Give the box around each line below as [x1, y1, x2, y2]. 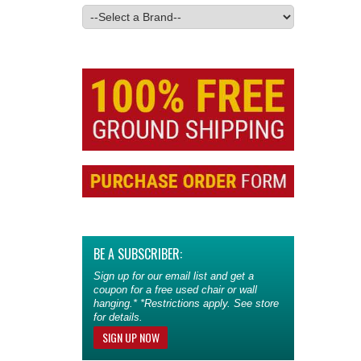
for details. [93, 311, 143, 324]
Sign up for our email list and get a [93, 270, 254, 283]
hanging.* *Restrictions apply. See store [93, 297, 279, 310]
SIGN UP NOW [102, 329, 160, 346]
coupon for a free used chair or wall [93, 284, 257, 297]
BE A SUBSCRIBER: [93, 244, 182, 264]
